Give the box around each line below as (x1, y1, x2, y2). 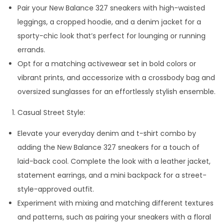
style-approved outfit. (17, 184, 94, 194)
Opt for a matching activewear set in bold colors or (17, 58, 196, 69)
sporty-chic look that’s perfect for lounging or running (17, 30, 206, 41)
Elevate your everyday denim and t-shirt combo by (17, 128, 196, 138)
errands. (17, 44, 45, 55)
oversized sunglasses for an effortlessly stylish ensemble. (17, 86, 216, 97)
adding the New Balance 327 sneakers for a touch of (17, 142, 200, 152)
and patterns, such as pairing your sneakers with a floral (17, 212, 211, 222)
